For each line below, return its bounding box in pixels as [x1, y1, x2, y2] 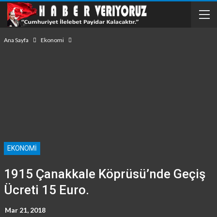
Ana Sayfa [3, 36, 29, 44]
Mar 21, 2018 [4, 206, 46, 214]
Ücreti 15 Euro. [3, 183, 89, 197]
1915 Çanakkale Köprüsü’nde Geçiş [3, 167, 205, 181]
